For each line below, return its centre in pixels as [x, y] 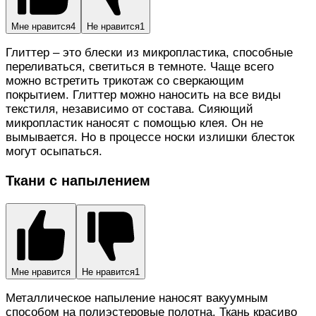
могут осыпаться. [54, 151]
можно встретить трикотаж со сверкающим [125, 80]
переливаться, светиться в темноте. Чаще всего [140, 66]
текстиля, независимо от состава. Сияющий [129, 109]
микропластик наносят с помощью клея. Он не [134, 123]
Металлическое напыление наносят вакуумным [137, 298]
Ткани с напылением [78, 180]
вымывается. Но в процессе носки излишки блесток [150, 137]
